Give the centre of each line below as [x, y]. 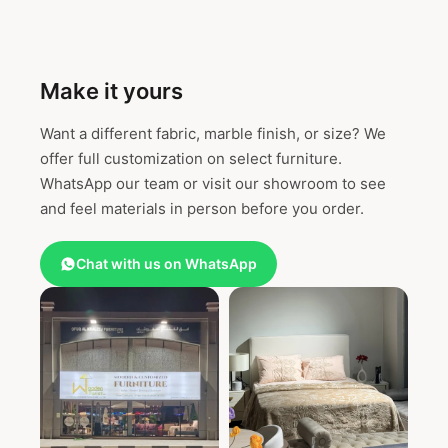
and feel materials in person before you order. [202, 209]
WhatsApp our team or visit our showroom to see [213, 184]
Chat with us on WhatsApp [166, 264]
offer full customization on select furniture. [191, 159]
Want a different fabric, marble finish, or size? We [213, 134]
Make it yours [111, 91]
